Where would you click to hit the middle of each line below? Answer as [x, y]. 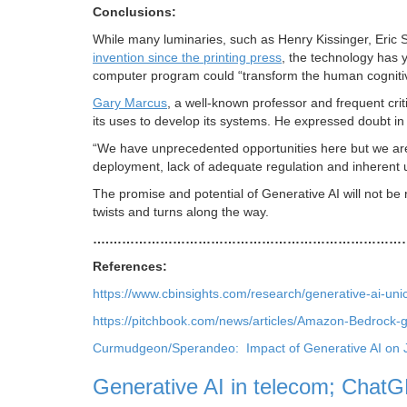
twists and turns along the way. [181, 211]
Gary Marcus [130, 102]
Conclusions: [134, 11]
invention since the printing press [187, 57]
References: [130, 266]
